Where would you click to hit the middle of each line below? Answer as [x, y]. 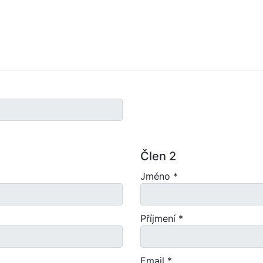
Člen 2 [158, 156]
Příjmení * [162, 218]
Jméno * [159, 176]
